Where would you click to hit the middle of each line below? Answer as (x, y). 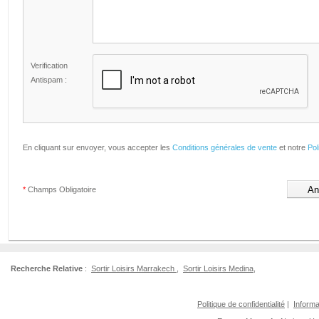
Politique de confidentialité (241, 304)
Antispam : (49, 80)
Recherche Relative (47, 268)
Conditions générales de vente (225, 147)
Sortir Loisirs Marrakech (134, 268)
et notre (292, 147)
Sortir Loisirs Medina (218, 268)
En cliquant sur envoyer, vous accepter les (98, 147)
